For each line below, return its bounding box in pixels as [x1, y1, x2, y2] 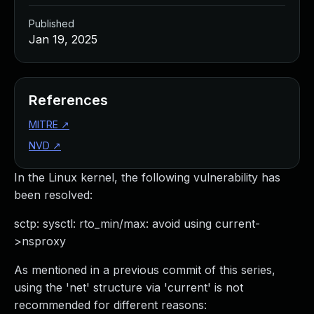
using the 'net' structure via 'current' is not [14, 280, 243, 294]
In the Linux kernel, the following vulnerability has [14, 170, 280, 184]
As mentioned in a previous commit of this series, [14, 263, 275, 277]
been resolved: [14, 188, 93, 202]
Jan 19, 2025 [29, 32, 97, 46]
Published [29, 18, 74, 29]
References [29, 92, 108, 109]
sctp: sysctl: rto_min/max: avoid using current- [14, 217, 260, 231]
